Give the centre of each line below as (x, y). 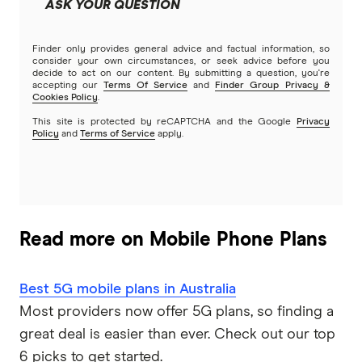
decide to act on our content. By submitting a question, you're (181, 74)
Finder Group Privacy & (272, 86)
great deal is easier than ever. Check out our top (177, 335)
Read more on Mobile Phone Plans (173, 240)
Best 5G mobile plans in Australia (128, 290)
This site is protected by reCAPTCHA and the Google (164, 122)
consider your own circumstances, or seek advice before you (181, 62)
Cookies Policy (65, 98)
